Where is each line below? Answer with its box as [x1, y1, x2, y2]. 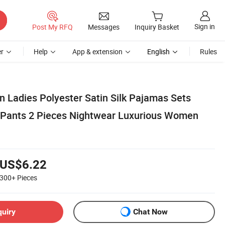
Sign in [194, 22, 215, 32]
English [147, 47, 170, 56]
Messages [88, 22, 120, 32]
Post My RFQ [32, 22, 73, 32]
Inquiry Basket [135, 22, 179, 32]
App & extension [72, 47, 123, 56]
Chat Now [133, 207, 168, 217]
